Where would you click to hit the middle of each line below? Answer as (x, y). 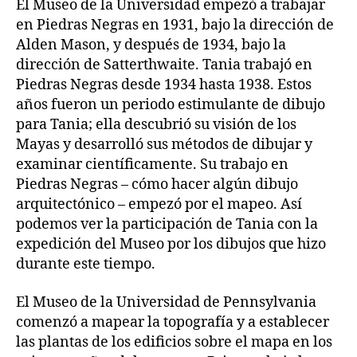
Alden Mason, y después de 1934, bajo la (151, 45)
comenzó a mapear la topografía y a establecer (173, 322)
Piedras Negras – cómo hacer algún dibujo (157, 184)
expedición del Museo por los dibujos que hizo (171, 244)
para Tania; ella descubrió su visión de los (156, 125)
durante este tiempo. (86, 264)
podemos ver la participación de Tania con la (167, 224)
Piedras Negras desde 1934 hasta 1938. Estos (164, 85)
